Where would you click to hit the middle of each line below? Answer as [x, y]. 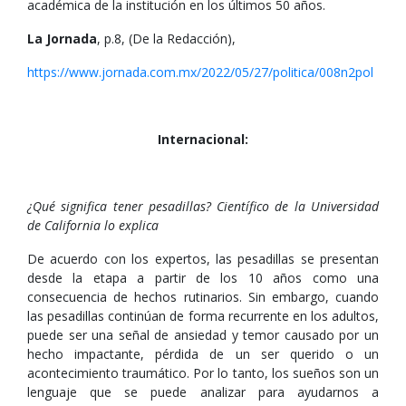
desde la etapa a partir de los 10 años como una [203, 278]
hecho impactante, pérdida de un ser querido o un [203, 354]
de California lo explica [93, 225]
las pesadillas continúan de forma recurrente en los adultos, [203, 316]
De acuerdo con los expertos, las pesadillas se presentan [203, 259]
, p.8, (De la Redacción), [166, 39]
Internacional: [203, 139]
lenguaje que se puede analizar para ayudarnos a [203, 392]
